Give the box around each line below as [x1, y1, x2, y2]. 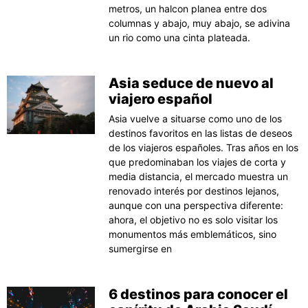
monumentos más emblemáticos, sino [109, 228, 277, 240]
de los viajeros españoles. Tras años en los [109, 141, 299, 153]
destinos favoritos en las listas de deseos [109, 126, 293, 139]
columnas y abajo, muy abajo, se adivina [109, 16, 291, 29]
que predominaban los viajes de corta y [109, 155, 287, 168]
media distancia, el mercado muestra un [109, 170, 289, 182]
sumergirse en [109, 242, 173, 254]
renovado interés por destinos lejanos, [109, 184, 280, 197]
